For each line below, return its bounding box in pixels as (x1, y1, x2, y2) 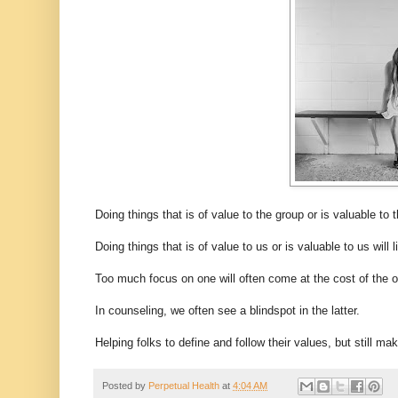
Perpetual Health (148, 379, 219, 391)
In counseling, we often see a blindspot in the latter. (95, 303, 363, 317)
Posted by (102, 379, 148, 391)
